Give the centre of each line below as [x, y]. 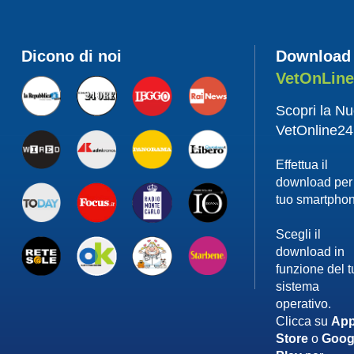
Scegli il [299, 235]
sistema [298, 287]
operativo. [304, 304]
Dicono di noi [71, 56]
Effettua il [302, 165]
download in [311, 252]
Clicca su [304, 322]
